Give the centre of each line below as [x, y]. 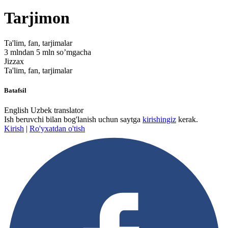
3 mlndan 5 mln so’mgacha [48, 52]
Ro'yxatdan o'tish [57, 129]
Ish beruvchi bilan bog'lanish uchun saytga [73, 120]
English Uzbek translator [44, 110]
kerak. [187, 120]
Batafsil [15, 91]
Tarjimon [37, 18]
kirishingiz [159, 120]
